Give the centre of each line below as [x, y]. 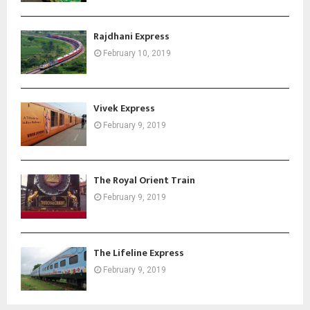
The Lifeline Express [139, 253]
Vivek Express [124, 108]
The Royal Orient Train [144, 181]
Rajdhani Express [131, 36]
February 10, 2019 [137, 53]
